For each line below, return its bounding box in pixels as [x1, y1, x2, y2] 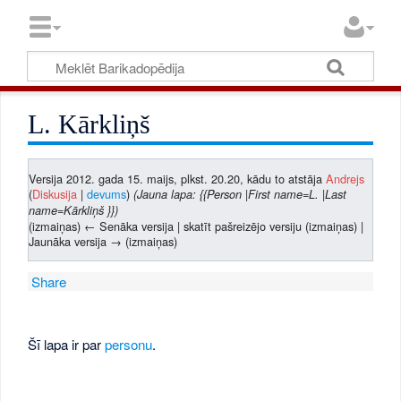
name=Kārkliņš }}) [29, 201, 119, 218]
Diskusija [32, 184, 78, 202]
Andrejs [326, 169, 365, 187]
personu [105, 334, 153, 354]
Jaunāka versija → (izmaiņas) [29, 232, 178, 250]
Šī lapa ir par [28, 334, 106, 354]
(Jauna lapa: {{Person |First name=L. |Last [133, 185, 347, 202]
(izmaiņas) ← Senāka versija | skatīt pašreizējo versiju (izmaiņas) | [29, 217, 364, 235]
